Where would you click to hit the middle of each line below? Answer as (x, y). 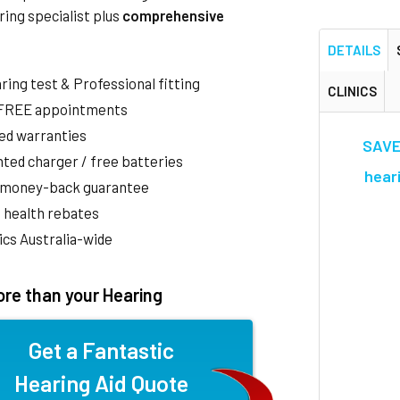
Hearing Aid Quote (102, 383)
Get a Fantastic (102, 350)
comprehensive (174, 15)
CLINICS (352, 91)
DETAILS (354, 50)
